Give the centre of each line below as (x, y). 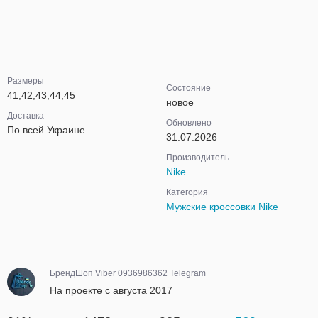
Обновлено (189, 123)
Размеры (26, 81)
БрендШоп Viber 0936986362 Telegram (128, 273)
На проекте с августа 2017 (111, 290)
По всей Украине (46, 130)
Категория (187, 192)
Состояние (188, 88)
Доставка (26, 116)
